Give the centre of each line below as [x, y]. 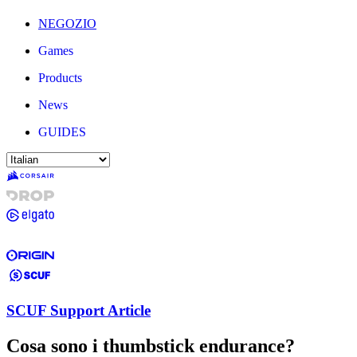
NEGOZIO [67, 24]
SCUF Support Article [78, 310]
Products [60, 78]
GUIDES [62, 132]
